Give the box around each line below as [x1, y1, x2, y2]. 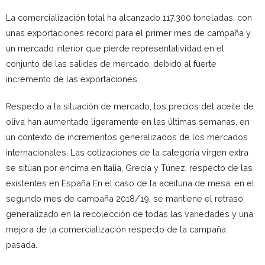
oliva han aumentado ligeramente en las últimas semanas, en [6, 116, 250, 127]
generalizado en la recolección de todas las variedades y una [6, 208, 253, 219]
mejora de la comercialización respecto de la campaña [6, 224, 226, 234]
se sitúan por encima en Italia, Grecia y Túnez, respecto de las [6, 162, 253, 173]
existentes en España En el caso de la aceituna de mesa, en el [6, 177, 254, 188]
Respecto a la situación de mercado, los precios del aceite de [6, 101, 254, 111]
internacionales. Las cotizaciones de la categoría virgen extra [6, 147, 248, 157]
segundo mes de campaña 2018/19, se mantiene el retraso [6, 193, 243, 203]
